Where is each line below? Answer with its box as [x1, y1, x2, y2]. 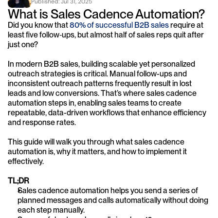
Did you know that [8, 20, 70, 30]
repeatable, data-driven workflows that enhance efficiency [8, 108, 206, 117]
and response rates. [8, 118, 76, 127]
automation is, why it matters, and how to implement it [8, 147, 187, 156]
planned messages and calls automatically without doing [18, 196, 208, 205]
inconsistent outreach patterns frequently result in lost [8, 79, 192, 88]
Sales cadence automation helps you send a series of [18, 186, 198, 195]
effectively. [8, 157, 44, 166]
